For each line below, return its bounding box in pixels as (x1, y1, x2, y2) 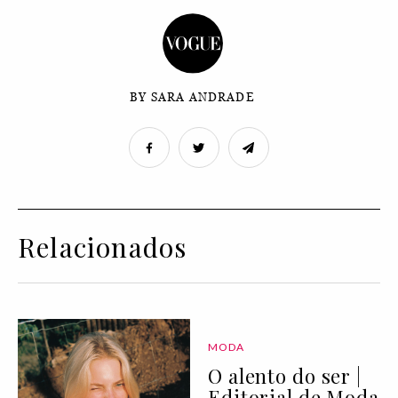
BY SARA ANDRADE (130, 90, 255, 104)
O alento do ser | (208, 362, 362, 389)
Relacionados (18, 228, 187, 265)
